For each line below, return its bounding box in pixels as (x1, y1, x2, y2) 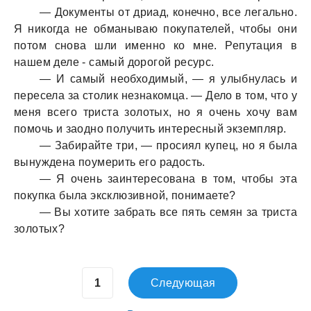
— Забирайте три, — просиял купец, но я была (40, 140, 297, 151)
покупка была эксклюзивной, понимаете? (14, 190, 236, 201)
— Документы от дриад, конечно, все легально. (40, 6, 297, 18)
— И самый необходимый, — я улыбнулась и (40, 73, 297, 85)
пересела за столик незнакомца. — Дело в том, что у (14, 90, 297, 101)
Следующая (150, 277, 216, 289)
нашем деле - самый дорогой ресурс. (14, 56, 215, 68)
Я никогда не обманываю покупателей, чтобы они (14, 23, 297, 35)
